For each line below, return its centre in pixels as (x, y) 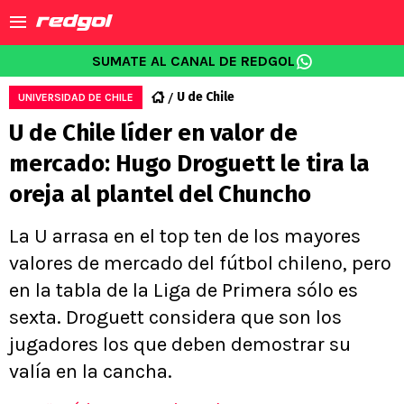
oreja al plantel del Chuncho (160, 194)
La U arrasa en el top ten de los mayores (185, 236)
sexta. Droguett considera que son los (175, 317)
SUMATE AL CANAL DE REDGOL (193, 61)
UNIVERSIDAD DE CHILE (76, 97)
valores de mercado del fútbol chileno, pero (200, 263)
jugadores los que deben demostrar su (180, 344)
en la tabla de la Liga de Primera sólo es (184, 290)
